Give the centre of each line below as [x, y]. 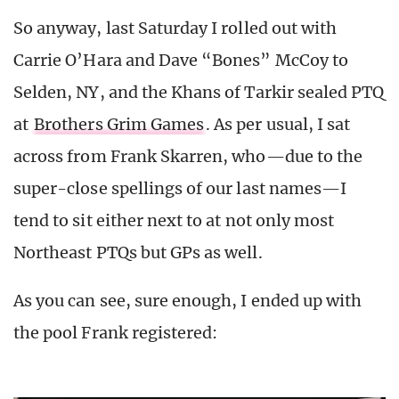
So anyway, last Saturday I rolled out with [175, 28]
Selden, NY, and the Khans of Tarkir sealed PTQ [199, 93]
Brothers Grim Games [119, 125]
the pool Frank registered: [116, 333]
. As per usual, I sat [278, 125]
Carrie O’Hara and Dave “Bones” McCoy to [181, 61]
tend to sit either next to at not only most [174, 221]
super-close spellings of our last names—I [180, 189]
